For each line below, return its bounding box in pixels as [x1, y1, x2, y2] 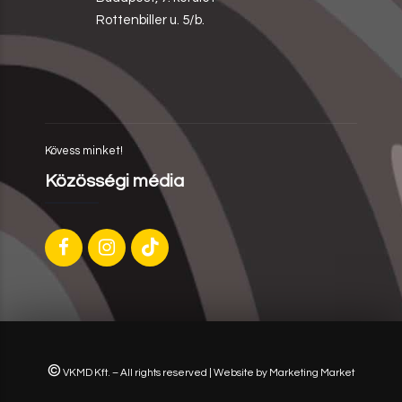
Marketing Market [269, 367, 354, 378]
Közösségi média [45, 172, 184, 190]
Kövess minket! [45, 144, 123, 157]
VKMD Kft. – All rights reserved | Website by [61, 367, 269, 378]
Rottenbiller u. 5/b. [96, 13, 205, 27]
